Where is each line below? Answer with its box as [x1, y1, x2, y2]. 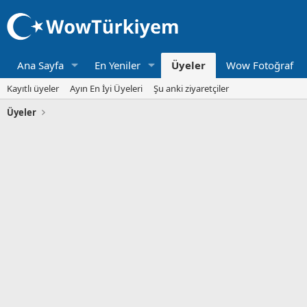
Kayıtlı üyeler [7, 82, 59, 95]
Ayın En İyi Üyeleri [70, 82, 143, 95]
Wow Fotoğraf [225, 58, 293, 72]
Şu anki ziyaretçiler [153, 82, 229, 95]
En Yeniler [94, 58, 140, 72]
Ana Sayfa [17, 58, 64, 72]
